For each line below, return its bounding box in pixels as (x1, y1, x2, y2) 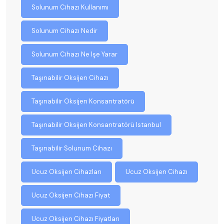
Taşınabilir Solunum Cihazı (31, 143, 112, 152)
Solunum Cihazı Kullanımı (31, 2, 108, 11)
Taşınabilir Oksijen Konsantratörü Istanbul (31, 120, 161, 129)
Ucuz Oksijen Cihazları (31, 167, 101, 176)
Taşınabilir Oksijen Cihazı (31, 73, 108, 82)
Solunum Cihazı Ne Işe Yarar (31, 49, 117, 58)
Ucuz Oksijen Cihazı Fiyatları (31, 214, 119, 223)
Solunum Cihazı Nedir (31, 26, 97, 35)
